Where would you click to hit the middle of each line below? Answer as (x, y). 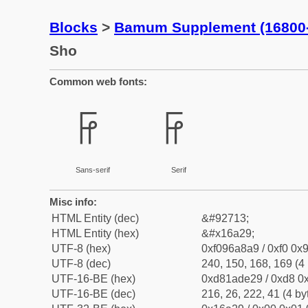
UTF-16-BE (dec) (93, 294)
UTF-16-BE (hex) (93, 279)
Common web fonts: (98, 81)
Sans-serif (92, 170)
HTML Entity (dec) (95, 218)
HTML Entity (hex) (95, 233)
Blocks (74, 27)
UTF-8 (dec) (81, 264)
